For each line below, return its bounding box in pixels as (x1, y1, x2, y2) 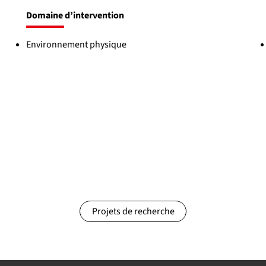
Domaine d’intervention (26, 8, 124, 22)
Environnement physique (26, 37, 126, 51)
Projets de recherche (91, 205, 175, 218)
